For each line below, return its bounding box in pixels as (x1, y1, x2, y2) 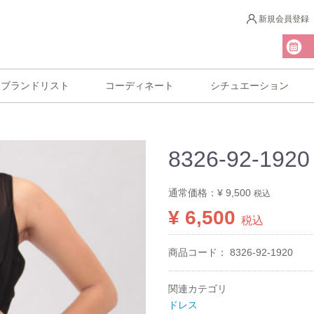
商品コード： (168, 246, 230, 258)
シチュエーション (210, 79, 289, 91)
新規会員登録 (259, 14, 309, 25)
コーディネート (105, 79, 175, 91)
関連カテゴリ (168, 282, 227, 294)
